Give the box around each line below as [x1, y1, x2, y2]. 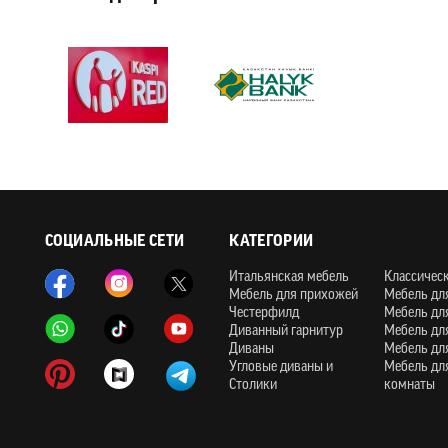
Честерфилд [229, 306, 300, 321]
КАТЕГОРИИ [229, 234, 314, 250]
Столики [229, 378, 278, 393]
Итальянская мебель [229, 270, 350, 285]
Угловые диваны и [229, 360, 334, 375]
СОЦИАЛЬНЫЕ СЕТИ [44, 234, 185, 250]
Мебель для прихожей [229, 288, 359, 303]
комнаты [384, 378, 436, 393]
